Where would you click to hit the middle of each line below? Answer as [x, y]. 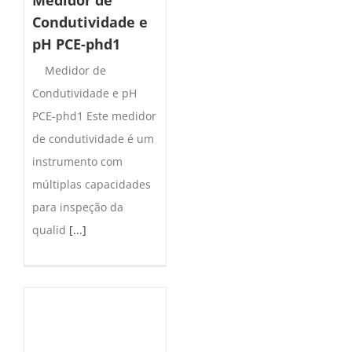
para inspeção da [78, 207]
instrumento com [77, 161]
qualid [51, 229]
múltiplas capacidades [92, 184]
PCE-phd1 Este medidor [94, 115]
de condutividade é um [93, 138]
